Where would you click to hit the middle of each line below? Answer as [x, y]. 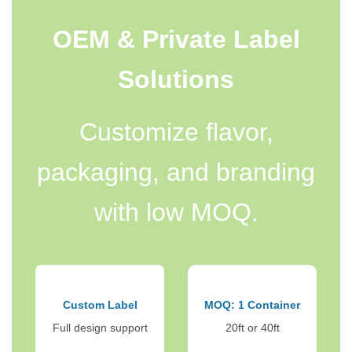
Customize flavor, [176, 132]
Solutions [176, 79]
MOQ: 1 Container [252, 305]
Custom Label [100, 305]
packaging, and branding [176, 172]
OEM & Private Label [176, 39]
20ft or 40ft [252, 328]
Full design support [100, 328]
